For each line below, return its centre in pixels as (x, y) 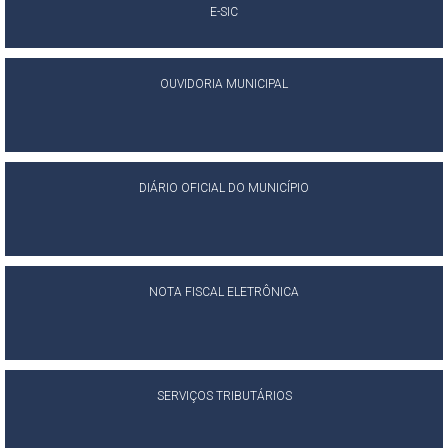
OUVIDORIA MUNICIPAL (224, 84)
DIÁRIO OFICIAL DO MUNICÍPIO (224, 188)
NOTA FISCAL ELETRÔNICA (224, 292)
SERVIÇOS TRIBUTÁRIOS (224, 396)
